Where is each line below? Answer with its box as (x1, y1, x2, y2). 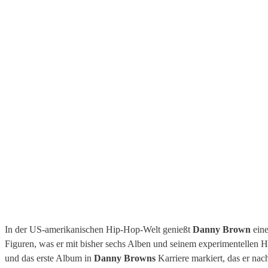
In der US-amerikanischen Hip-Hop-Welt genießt (5, 224, 193, 235)
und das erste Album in (5, 253, 94, 264)
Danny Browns (94, 253, 156, 264)
